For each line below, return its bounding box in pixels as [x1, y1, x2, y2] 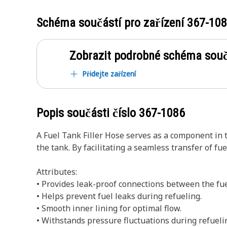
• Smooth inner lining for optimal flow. [36, 203, 181, 214]
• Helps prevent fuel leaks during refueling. [36, 191, 202, 202]
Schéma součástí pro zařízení [36, 16, 187, 30]
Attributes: [36, 166, 77, 177]
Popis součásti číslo [36, 106, 139, 120]
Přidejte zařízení [82, 69, 136, 79]
